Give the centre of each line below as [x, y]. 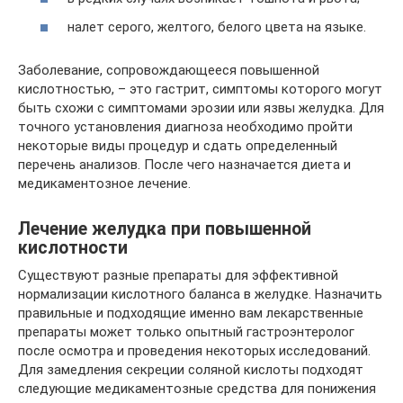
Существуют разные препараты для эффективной [178, 275]
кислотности [73, 248]
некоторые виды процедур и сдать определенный [178, 145]
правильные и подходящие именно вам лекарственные [191, 313]
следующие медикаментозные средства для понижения [197, 388]
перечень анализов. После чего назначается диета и [184, 164]
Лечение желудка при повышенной [165, 229]
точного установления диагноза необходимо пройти [185, 126]
